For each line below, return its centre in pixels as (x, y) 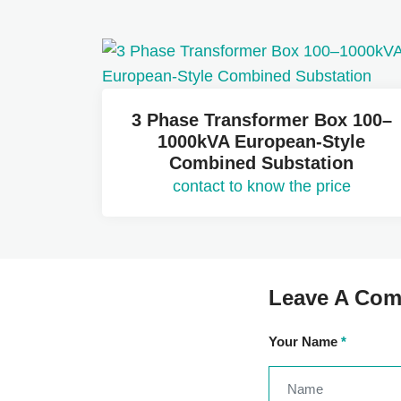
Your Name (305, 342)
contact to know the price (261, 187)
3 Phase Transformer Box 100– (261, 120)
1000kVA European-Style (261, 142)
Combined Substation (261, 163)
